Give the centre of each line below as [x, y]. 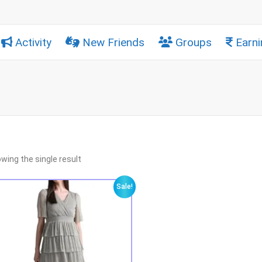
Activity [33, 42]
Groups [194, 42]
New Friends [113, 42]
